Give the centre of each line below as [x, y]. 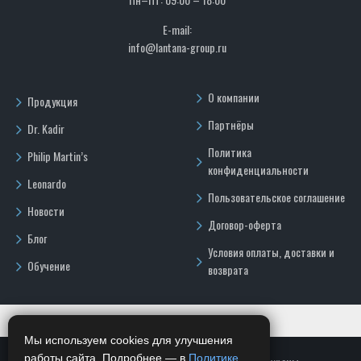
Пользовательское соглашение [276, 197]
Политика [230, 152]
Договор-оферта [245, 224]
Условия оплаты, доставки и [271, 252]
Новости [46, 211]
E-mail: [178, 29]
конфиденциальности [258, 170]
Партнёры [231, 124]
